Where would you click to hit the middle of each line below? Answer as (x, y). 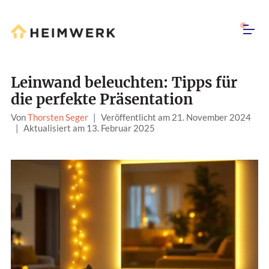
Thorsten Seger (58, 117)
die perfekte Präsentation (102, 100)
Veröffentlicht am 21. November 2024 (176, 117)
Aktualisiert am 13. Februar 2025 (89, 128)
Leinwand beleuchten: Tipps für (124, 83)
